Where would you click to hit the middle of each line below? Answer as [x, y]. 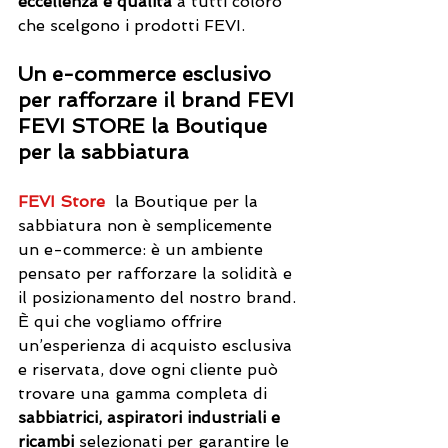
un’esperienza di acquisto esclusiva [157, 345]
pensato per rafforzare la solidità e [157, 273]
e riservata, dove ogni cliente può [150, 369]
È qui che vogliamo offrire [122, 321]
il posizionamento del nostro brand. [159, 297]
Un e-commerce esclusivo [147, 73]
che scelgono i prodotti [111, 25]
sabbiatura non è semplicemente [147, 225]
